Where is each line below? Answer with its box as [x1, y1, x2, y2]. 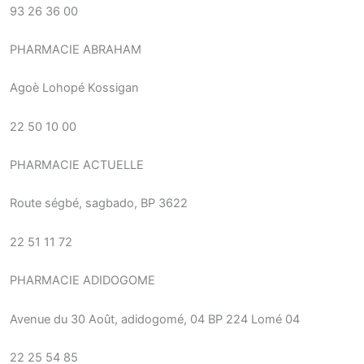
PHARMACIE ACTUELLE [10, 158, 144, 173]
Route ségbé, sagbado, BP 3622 [10, 196, 188, 211]
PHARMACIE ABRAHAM [10, 42, 141, 58]
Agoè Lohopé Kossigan [10, 80, 139, 96]
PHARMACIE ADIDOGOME [10, 273, 155, 288]
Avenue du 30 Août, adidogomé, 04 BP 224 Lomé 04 [10, 311, 300, 327]
